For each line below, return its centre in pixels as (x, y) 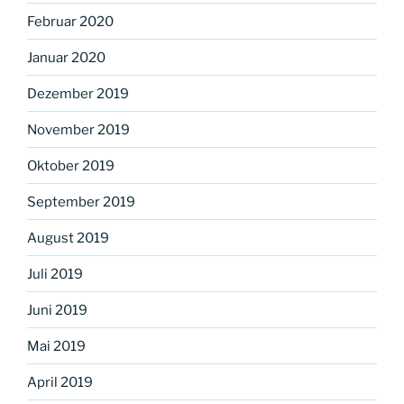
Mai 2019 (56, 346)
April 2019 (60, 382)
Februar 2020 (70, 21)
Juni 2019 (57, 310)
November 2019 (78, 129)
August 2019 (68, 238)
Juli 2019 (55, 274)
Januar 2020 (66, 57)
